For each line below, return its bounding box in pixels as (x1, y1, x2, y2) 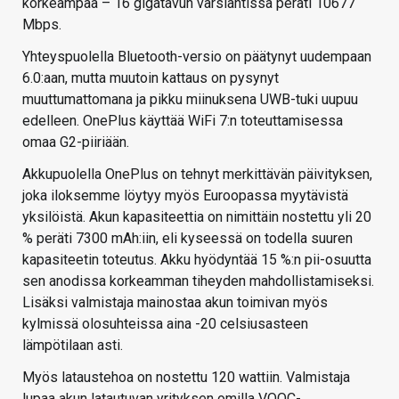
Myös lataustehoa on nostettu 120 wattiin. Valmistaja (22, 368, 350, 386)
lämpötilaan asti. (22, 336, 123, 354)
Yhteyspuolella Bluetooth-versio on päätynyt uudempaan (22, 47, 371, 65)
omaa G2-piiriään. (22, 133, 129, 151)
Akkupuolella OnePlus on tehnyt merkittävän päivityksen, (22, 165, 372, 183)
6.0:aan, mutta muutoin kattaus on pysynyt (22, 69, 279, 86)
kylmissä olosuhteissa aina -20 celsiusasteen (22, 314, 308, 332)
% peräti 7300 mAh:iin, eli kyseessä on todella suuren (22, 229, 353, 247)
